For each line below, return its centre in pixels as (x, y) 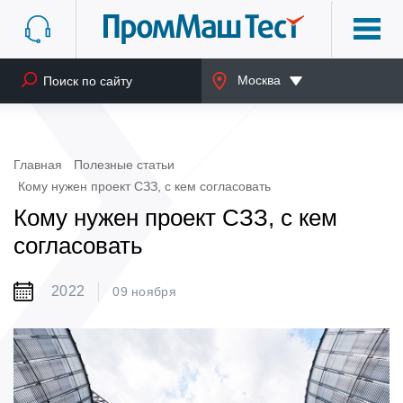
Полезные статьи (124, 164)
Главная (38, 164)
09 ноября (144, 291)
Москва (259, 80)
